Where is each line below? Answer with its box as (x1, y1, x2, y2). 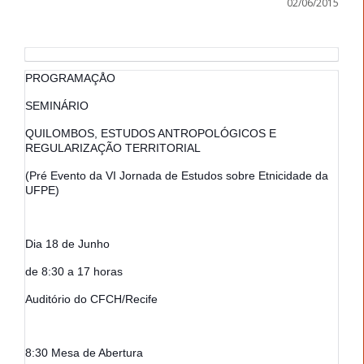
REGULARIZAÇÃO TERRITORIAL (25, 141, 201, 154)
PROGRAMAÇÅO (25, 71, 115, 84)
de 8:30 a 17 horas (25, 264, 123, 278)
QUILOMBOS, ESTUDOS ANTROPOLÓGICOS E (25, 126, 276, 140)
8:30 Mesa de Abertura (25, 345, 143, 359)
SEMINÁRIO (25, 98, 92, 112)
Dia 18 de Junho (25, 236, 110, 250)
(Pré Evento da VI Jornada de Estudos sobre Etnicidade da (25, 168, 328, 182)
